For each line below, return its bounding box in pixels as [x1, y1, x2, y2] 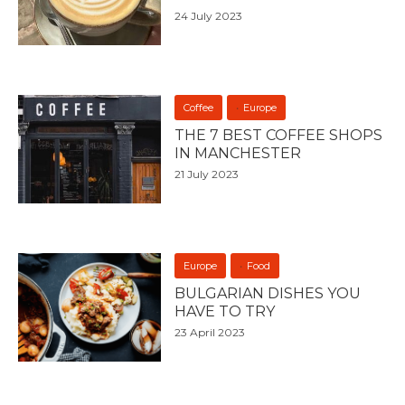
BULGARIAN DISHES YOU [174, 284, 362, 302]
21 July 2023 [174, 166, 240, 181]
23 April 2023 [174, 325, 246, 339]
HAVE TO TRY [174, 302, 276, 320]
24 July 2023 [174, 8, 243, 23]
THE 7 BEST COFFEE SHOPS [174, 126, 383, 144]
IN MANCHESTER [174, 144, 302, 162]
